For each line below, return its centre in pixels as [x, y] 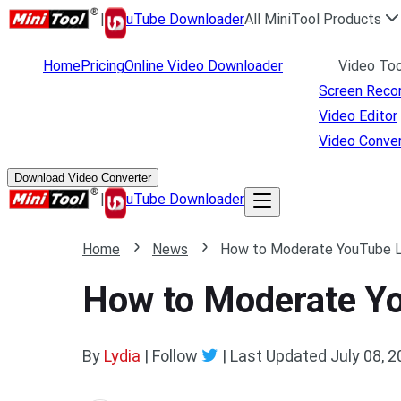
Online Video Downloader [204, 66]
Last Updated [278, 356]
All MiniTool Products [313, 19]
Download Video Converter [83, 178]
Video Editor [358, 116]
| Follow [171, 356]
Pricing [102, 66]
